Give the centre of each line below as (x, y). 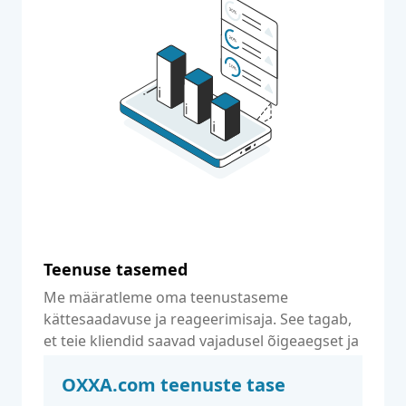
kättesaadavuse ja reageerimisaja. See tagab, (198, 319)
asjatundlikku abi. (104, 362)
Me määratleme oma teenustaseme (166, 297)
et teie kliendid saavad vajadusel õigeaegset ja (201, 341)
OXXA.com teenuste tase (174, 385)
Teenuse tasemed (116, 269)
